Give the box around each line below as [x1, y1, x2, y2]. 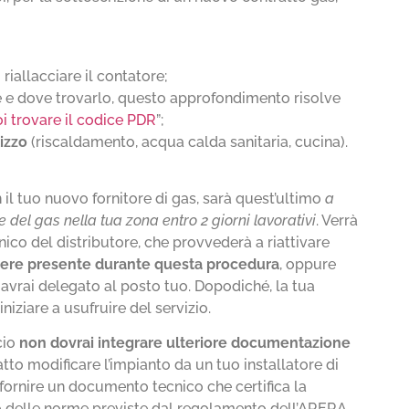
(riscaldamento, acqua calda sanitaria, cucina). [27, 132, 349, 151]
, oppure [279, 256, 337, 274]
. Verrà [316, 212, 359, 230]
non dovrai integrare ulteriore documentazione [19, 334, 351, 352]
